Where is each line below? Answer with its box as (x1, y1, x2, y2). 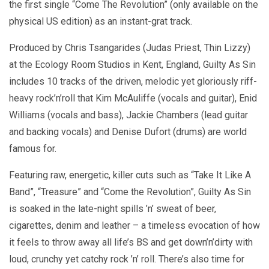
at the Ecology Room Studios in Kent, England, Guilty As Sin (9, 59, 256, 71)
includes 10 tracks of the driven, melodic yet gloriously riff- (9, 76, 257, 88)
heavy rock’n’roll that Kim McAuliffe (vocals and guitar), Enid (9, 92, 257, 104)
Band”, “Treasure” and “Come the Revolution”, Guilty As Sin (9, 186, 251, 198)
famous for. (9, 143, 56, 155)
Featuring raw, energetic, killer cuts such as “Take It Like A (9, 169, 251, 181)
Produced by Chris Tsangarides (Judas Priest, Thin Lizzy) (9, 42, 250, 54)
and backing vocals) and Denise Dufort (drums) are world (9, 126, 247, 138)
